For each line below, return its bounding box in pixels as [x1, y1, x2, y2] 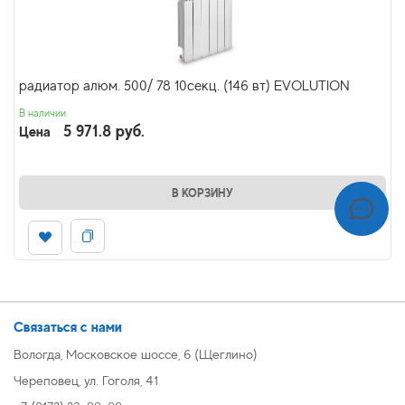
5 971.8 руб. [63, 121, 145, 140]
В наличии [19, 107, 66, 119]
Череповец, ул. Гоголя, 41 [14, 372, 158, 388]
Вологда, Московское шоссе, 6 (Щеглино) [14, 345, 257, 362]
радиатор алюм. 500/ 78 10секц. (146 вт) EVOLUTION [19, 78, 350, 94]
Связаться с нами [14, 317, 122, 335]
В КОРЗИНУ [172, 185, 233, 200]
